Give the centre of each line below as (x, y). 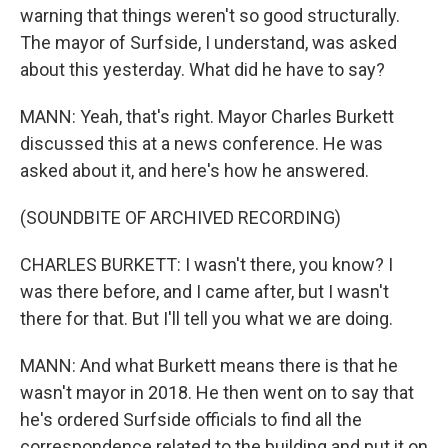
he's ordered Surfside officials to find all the (191, 419)
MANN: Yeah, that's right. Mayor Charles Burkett (207, 116)
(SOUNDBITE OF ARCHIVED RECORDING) (180, 217)
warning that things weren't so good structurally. (210, 15)
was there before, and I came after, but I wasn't (204, 291)
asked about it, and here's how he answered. (194, 170)
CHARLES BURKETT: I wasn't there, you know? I (206, 264)
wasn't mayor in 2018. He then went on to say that (217, 392)
